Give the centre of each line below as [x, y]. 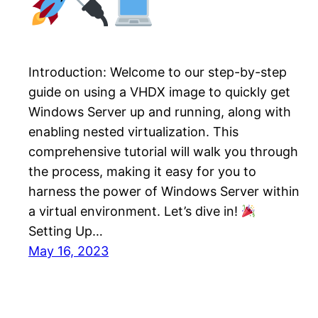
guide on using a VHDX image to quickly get [159, 92]
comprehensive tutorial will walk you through [163, 152]
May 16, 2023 [68, 251]
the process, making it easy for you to [142, 172]
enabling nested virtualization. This [133, 132]
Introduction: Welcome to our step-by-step [158, 72]
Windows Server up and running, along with [160, 112]
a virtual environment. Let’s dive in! [135, 212]
